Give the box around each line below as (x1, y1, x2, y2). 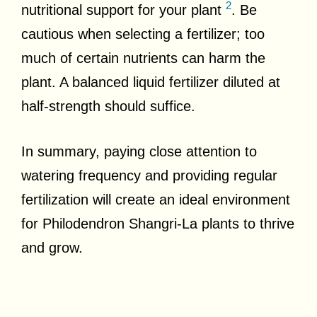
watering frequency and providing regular (21, 167, 277, 183)
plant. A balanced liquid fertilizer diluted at (21, 74, 280, 90)
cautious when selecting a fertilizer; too (21, 25, 265, 42)
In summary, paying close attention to (21, 143, 257, 159)
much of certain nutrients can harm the (21, 50, 265, 66)
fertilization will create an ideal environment (21, 191, 290, 207)
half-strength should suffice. (21, 98, 195, 114)
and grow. (21, 239, 83, 255)
